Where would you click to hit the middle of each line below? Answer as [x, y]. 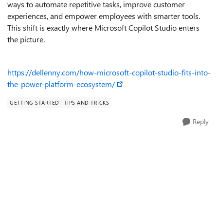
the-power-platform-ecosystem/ [61, 84]
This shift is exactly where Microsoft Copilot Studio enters [103, 27]
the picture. [26, 39]
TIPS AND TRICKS [86, 102]
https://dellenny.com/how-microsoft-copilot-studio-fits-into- [109, 72]
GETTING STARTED [35, 102]
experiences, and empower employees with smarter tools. [104, 16]
